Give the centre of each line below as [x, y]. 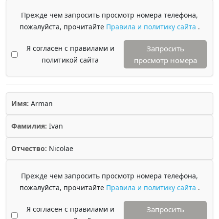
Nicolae [60, 148]
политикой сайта [70, 60]
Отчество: [29, 148]
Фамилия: [29, 126]
